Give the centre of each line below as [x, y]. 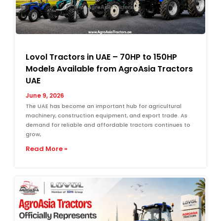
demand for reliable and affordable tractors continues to [108, 125]
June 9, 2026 [45, 95]
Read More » [47, 148]
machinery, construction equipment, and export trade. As [107, 115]
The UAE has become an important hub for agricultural [104, 106]
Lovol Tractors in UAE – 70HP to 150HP [101, 57]
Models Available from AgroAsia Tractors [109, 69]
